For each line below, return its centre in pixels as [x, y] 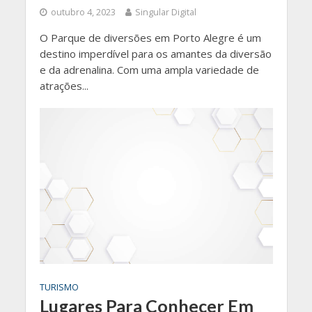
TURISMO [59, 287]
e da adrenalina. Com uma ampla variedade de [149, 70]
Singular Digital [165, 13]
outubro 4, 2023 [83, 13]
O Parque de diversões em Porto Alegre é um [150, 38]
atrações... [64, 86]
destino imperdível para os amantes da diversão [155, 54]
